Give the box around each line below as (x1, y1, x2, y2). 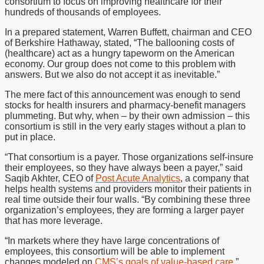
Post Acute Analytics (95, 173, 180, 183)
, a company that (180, 173, 249, 183)
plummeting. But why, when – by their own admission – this (5, 111, 250, 121)
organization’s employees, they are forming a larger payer (5, 205, 244, 215)
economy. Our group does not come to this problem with (5, 59, 236, 69)
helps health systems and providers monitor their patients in (5, 184, 252, 194)
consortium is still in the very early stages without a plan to (5, 121, 246, 131)
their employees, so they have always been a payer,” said (5, 163, 243, 173)
